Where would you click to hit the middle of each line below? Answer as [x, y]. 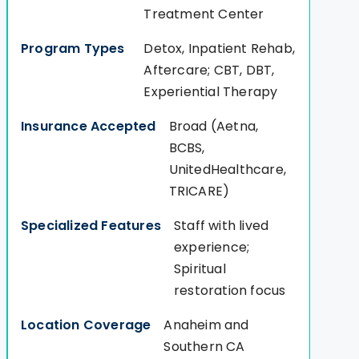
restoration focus [230, 291]
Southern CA [204, 347]
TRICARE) [199, 192]
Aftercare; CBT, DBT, [209, 71]
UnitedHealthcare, [228, 170]
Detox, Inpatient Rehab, [220, 49]
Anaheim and [206, 325]
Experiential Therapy [211, 92]
